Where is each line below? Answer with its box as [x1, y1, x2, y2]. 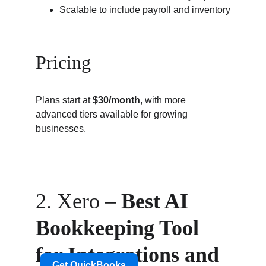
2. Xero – [36, 189, 121, 213]
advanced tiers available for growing [36, 109, 190, 119]
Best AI [121, 189, 194, 213]
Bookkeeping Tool [36, 216, 204, 240]
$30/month [93, 95, 140, 105]
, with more [140, 95, 188, 105]
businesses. [36, 123, 86, 134]
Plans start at [36, 95, 93, 105]
